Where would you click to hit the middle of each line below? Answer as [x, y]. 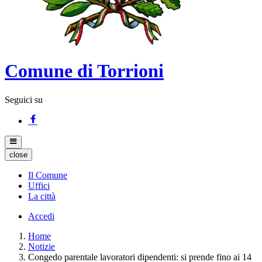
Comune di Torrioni [84, 71]
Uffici [39, 185]
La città [42, 196]
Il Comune [48, 175]
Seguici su [24, 99]
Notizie [42, 246]
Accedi [41, 216]
